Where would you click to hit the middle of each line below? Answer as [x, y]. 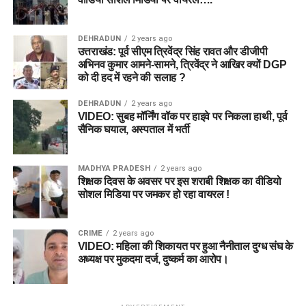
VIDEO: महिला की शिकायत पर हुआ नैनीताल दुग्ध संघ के [185, 246]
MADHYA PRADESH [114, 168]
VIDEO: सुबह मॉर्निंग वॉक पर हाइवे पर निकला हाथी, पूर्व [182, 116]
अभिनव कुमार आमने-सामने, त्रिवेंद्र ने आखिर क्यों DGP [182, 64]
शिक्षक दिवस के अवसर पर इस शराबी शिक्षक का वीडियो [179, 181]
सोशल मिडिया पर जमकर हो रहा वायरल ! [154, 194]
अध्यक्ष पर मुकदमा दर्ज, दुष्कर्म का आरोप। [153, 259]
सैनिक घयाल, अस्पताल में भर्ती [134, 129]
